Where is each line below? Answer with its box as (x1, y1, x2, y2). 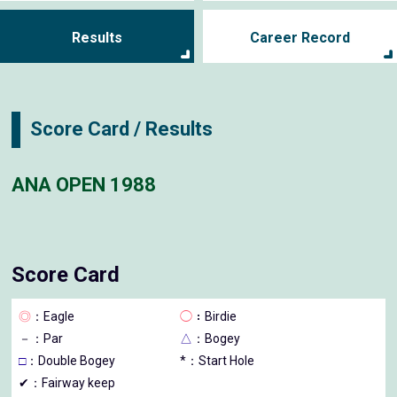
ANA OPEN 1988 (12, 174, 157, 197)
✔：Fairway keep (19, 375, 116, 390)
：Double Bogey (26, 353, 116, 368)
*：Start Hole (180, 353, 255, 368)
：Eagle (31, 308, 75, 323)
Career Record (250, 28, 350, 46)
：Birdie (192, 308, 237, 323)
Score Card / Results (30, 118, 214, 141)
